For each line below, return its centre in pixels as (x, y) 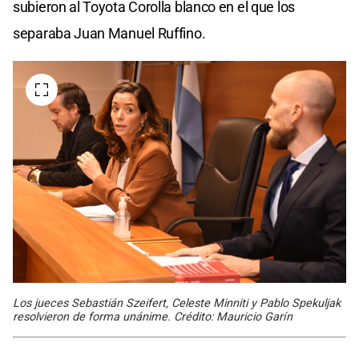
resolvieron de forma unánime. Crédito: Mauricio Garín (153, 317)
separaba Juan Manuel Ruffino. (109, 33)
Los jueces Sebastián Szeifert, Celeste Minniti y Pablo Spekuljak (177, 303)
